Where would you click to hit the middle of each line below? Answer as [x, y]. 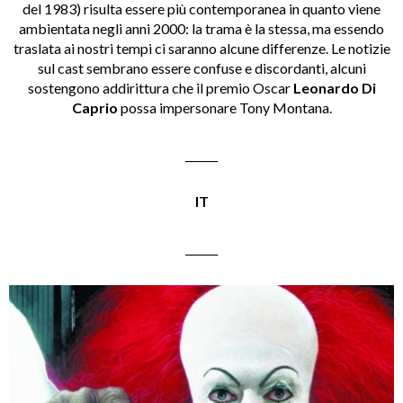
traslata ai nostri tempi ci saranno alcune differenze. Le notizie [201, 48]
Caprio [94, 107]
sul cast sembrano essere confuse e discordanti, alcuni [201, 67]
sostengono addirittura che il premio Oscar [160, 87]
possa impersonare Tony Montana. [224, 107]
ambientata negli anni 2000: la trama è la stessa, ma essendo [201, 28]
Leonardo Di [334, 87]
